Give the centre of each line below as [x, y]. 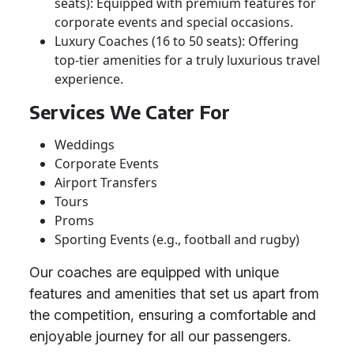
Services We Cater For [130, 112]
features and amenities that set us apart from [174, 294]
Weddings [85, 145]
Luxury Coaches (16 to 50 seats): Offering [177, 41]
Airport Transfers [106, 183]
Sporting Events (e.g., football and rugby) [177, 239]
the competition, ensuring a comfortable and [173, 315]
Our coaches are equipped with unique [154, 272]
